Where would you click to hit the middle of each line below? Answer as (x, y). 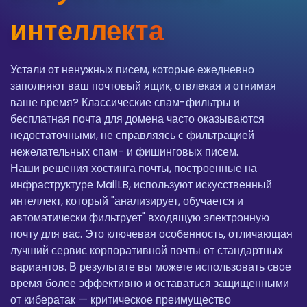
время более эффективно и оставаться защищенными (150, 284)
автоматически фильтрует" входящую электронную (140, 218)
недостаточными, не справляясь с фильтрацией (132, 136)
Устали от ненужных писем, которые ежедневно (132, 70)
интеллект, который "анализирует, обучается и (127, 201)
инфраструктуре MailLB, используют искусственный (141, 185)
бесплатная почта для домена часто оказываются (137, 119)
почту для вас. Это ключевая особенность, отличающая (151, 234)
